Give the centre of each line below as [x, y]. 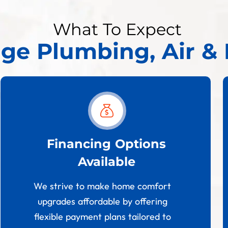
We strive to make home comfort [103, 186]
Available [106, 162]
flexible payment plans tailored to [102, 217]
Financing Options [107, 144]
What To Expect [117, 30]
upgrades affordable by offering [102, 202]
